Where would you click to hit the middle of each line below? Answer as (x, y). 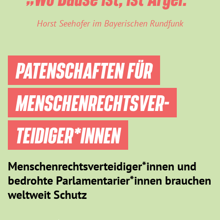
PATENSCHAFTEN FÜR (84, 70)
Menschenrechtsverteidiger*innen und (102, 166)
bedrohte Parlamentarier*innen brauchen (110, 180)
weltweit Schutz (47, 194)
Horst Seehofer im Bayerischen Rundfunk (110, 23)
